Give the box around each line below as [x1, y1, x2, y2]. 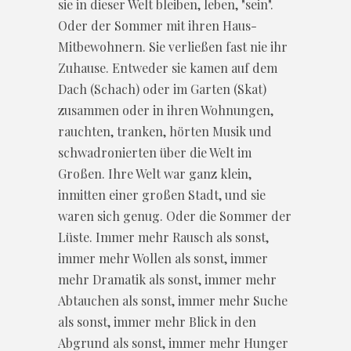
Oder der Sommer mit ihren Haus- [58, 16, 257, 34]
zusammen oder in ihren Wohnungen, [58, 101, 273, 118]
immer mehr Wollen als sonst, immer [58, 249, 268, 266]
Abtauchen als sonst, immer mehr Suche [58, 291, 288, 309]
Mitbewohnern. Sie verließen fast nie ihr [58, 38, 288, 55]
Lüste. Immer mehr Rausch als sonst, [58, 228, 269, 245]
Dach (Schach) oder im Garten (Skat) [58, 80, 266, 97]
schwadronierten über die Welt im [58, 143, 251, 161]
